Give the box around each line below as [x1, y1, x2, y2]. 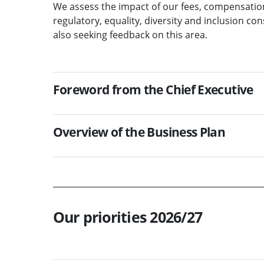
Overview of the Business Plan [52, 123, 226, 140]
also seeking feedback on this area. [52, 28, 207, 41]
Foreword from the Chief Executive [52, 81, 253, 98]
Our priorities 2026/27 [52, 206, 202, 227]
